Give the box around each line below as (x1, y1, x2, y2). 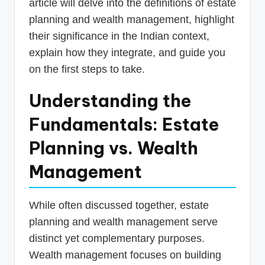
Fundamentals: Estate (29, 113, 219, 135)
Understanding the (29, 89, 191, 112)
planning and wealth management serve (29, 215, 218, 228)
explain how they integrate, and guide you (29, 46, 225, 59)
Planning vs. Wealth (29, 137, 198, 159)
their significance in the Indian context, (29, 30, 209, 42)
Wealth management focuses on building (29, 248, 221, 261)
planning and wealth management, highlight (29, 13, 234, 25)
